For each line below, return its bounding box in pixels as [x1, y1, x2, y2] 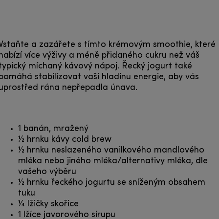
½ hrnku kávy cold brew [18, 135, 111, 144]
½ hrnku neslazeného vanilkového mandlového [18, 146, 204, 154]
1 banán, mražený [18, 124, 88, 133]
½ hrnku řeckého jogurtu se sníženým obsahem [18, 178, 205, 187]
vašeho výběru [18, 167, 76, 176]
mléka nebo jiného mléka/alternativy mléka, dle [18, 156, 208, 165]
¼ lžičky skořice [18, 199, 79, 208]
